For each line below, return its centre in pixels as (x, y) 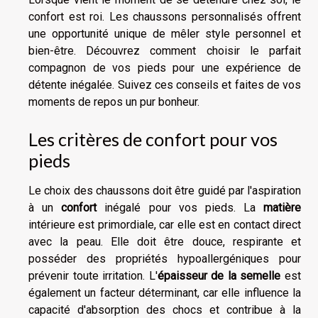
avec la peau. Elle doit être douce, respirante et (165, 242)
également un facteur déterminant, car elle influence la (165, 293)
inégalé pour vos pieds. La (180, 208)
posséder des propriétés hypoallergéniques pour (165, 259)
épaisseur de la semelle (219, 276)
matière (282, 208)
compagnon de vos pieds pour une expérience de (165, 67)
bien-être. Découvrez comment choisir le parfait (165, 50)
